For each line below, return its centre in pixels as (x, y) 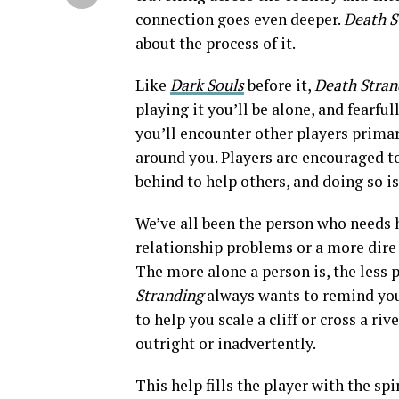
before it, (281, 85)
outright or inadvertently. (226, 343)
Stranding (171, 295)
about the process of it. (216, 43)
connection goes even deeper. (240, 19)
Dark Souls (207, 85)
